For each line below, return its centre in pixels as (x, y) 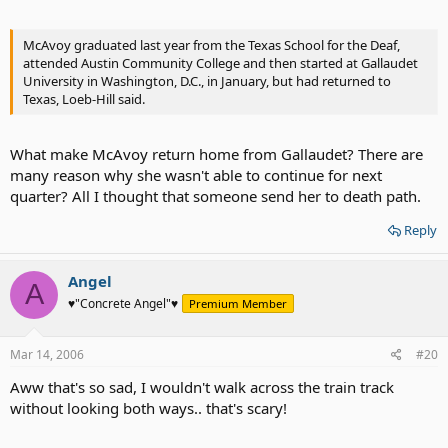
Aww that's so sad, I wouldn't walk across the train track (202, 387)
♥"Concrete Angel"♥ (123, 303)
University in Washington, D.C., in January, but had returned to (207, 81)
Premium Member (238, 303)
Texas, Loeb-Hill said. (84, 99)
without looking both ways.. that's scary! (148, 408)
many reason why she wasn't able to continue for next (196, 174)
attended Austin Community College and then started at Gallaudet (220, 63)
